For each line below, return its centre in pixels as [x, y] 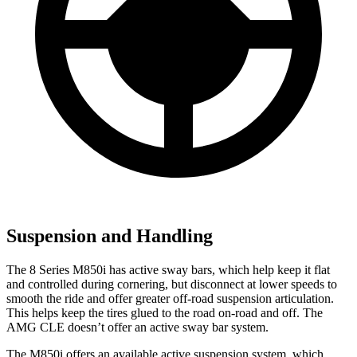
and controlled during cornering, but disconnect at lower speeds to [172, 284]
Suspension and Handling [110, 235]
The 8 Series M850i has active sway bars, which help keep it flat [168, 269]
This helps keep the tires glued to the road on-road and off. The [165, 312]
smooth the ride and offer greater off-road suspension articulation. [170, 298]
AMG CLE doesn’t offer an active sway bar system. [137, 327]
